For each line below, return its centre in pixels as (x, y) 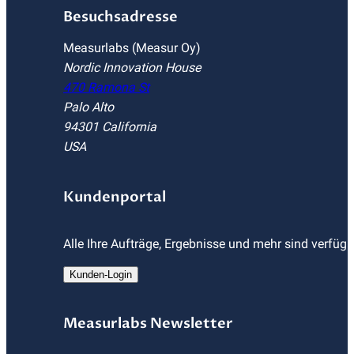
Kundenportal (115, 197)
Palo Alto (88, 107)
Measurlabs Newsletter (148, 324)
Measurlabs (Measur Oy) (132, 48)
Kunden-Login (101, 275)
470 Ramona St (106, 87)
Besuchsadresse (121, 17)
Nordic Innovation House (132, 68)
